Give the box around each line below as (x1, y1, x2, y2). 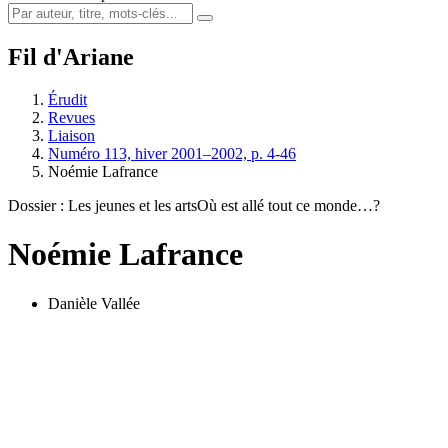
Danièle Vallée (48, 294, 140, 312)
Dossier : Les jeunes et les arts (8, 196, 197, 214)
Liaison (48, 126, 95, 144)
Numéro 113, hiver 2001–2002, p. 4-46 (48, 144, 296, 162)
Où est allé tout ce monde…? (197, 196, 380, 214)
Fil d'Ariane (8, 43, 134, 70)
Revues (48, 108, 95, 126)
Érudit (48, 90, 87, 108)
